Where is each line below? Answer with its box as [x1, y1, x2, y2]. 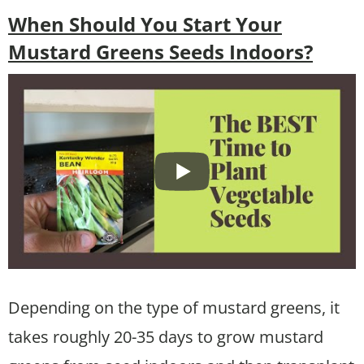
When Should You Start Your [8, 10, 282, 37]
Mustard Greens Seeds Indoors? [8, 37, 313, 65]
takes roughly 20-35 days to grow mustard [8, 326, 323, 349]
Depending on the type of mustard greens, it [8, 297, 340, 319]
